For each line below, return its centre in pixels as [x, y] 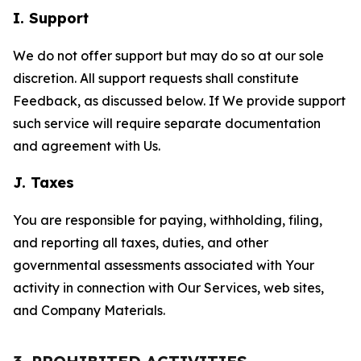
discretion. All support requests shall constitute [156, 78]
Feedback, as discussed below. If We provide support [179, 101]
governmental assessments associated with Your [164, 265]
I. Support [51, 18]
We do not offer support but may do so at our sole [168, 56]
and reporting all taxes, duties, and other [141, 243]
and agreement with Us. [87, 146]
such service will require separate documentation [167, 123]
